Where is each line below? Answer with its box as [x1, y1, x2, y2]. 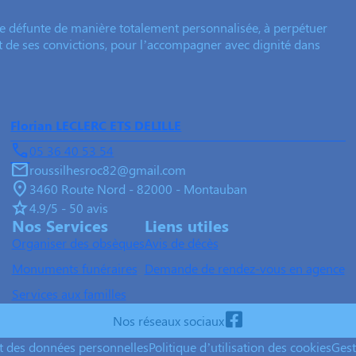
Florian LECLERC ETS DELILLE [10, 117, 182, 134]
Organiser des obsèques [11, 234, 145, 252]
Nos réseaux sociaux [113, 311, 224, 329]
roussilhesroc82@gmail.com [29, 161, 187, 179]
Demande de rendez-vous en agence [144, 260, 345, 277]
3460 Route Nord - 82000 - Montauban [29, 180, 248, 198]
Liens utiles [144, 215, 229, 237]
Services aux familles [11, 285, 126, 303]
